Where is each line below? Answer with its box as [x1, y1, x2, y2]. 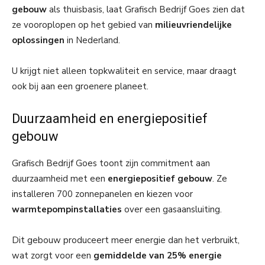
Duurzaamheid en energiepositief [12, 111, 208, 126]
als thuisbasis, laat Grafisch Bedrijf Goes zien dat [47, 3, 245, 15]
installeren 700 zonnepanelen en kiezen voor [12, 188, 193, 200]
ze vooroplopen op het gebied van [12, 18, 155, 31]
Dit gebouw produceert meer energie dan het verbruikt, [12, 234, 240, 246]
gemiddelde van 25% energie [93, 249, 222, 261]
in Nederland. [64, 34, 120, 46]
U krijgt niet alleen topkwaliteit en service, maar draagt [12, 64, 237, 77]
